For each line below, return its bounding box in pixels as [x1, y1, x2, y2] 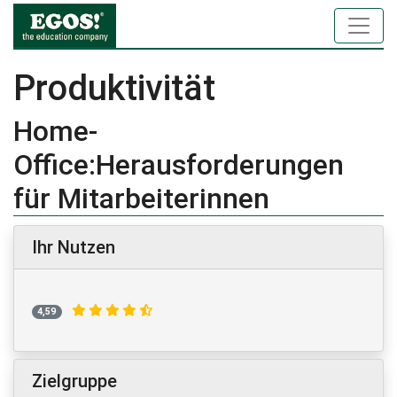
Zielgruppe [32, 370, 117, 392]
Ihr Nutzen [32, 237, 115, 258]
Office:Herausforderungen [13, 148, 344, 182]
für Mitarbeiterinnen [13, 182, 269, 215]
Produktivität [13, 67, 215, 109]
